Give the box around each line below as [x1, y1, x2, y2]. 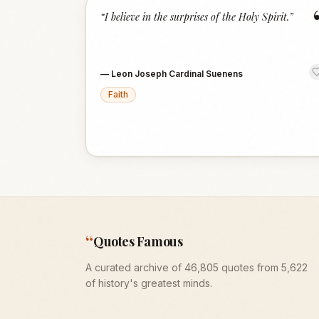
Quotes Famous [93, 233, 183, 250]
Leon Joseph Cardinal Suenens [111, 68, 243, 79]
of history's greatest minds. [85, 277, 212, 289]
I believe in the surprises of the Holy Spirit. [105, 10, 289, 23]
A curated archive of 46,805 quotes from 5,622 [85, 261, 308, 273]
